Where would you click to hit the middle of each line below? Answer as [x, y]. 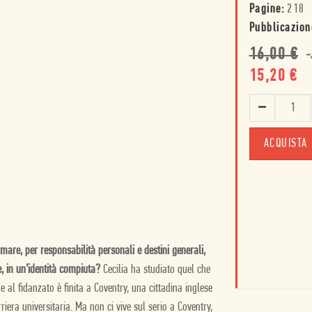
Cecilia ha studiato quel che [157, 270]
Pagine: [266, 9]
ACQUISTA [286, 144]
